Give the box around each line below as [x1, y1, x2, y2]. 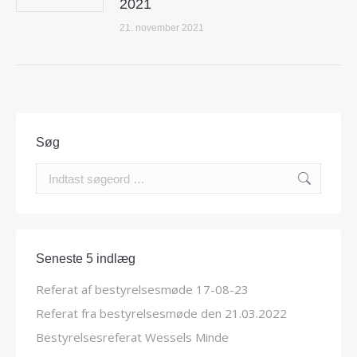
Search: [35, 164, 74, 180]
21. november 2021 [120, 22, 204, 33]
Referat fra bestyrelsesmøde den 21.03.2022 [36, 305, 287, 321]
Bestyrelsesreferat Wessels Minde [36, 329, 229, 345]
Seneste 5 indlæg [36, 252, 135, 265]
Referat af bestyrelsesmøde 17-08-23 [36, 281, 249, 297]
